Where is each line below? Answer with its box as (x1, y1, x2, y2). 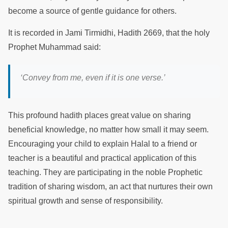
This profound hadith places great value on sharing (8, 111, 191, 120)
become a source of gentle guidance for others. (8, 7, 179, 16)
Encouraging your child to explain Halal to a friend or (8, 139, 197, 149)
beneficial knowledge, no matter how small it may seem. (8, 125, 209, 134)
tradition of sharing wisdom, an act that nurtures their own (8, 182, 213, 191)
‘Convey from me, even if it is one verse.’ (20, 73, 165, 82)
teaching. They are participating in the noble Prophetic (8, 168, 203, 177)
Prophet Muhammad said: (8, 42, 103, 51)
